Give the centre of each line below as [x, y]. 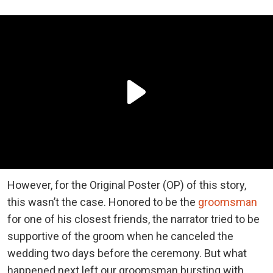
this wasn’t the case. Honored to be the [103, 202]
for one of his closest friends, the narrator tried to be [133, 219]
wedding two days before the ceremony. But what [127, 253]
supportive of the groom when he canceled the [120, 236]
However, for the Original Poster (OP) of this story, [127, 185]
